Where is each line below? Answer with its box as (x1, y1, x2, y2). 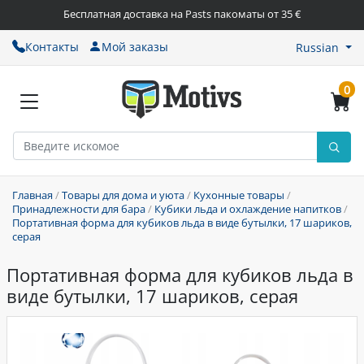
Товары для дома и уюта (62, 188, 184, 203)
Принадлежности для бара (12, 201, 145, 217)
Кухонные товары (193, 188, 284, 203)
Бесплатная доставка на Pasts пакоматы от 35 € (63, 6, 301, 21)
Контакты (25, 38, 79, 54)
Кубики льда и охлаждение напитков (154, 201, 341, 217)
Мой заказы (102, 38, 168, 54)
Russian (296, 39, 340, 55)
